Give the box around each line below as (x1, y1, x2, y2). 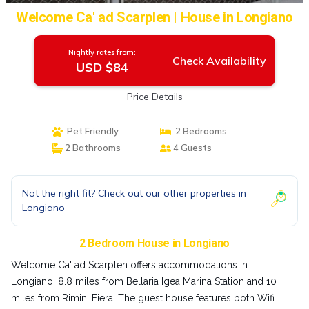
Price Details (126, 90, 183, 103)
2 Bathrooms (62, 142, 121, 153)
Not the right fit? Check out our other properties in (22, 187, 246, 199)
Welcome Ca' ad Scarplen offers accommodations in (11, 259, 248, 270)
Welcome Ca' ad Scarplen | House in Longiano (16, 9, 293, 26)
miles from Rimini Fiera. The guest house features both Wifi (11, 292, 275, 303)
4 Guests (171, 142, 212, 153)
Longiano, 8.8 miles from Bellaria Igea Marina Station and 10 (11, 276, 277, 287)
